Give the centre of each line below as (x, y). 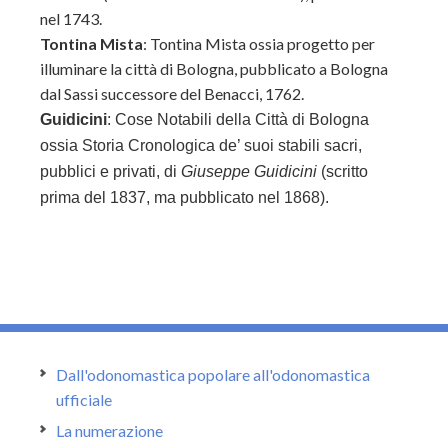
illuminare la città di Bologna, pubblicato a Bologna (214, 68)
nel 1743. (71, 18)
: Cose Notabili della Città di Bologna (238, 119)
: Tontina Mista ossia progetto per (259, 43)
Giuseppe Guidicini (249, 171)
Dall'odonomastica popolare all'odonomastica (213, 374)
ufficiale (84, 399)
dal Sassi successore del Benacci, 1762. (172, 93)
